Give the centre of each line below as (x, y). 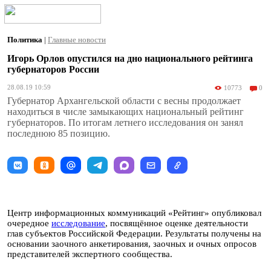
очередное (29, 223)
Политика (26, 40)
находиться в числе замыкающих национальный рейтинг (126, 112)
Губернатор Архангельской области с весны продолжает (124, 101)
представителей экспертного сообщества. (90, 254)
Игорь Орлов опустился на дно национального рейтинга (130, 58)
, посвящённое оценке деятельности (177, 223)
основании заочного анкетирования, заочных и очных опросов (132, 244)
